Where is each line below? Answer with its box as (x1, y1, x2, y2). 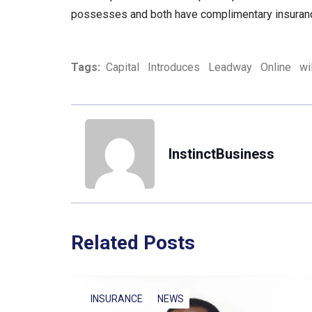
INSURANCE (91, 293, 143, 305)
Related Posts (71, 231, 195, 255)
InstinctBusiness (169, 146, 274, 163)
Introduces (148, 61, 200, 75)
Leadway (208, 61, 252, 75)
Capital (106, 61, 139, 75)
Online (260, 61, 291, 75)
